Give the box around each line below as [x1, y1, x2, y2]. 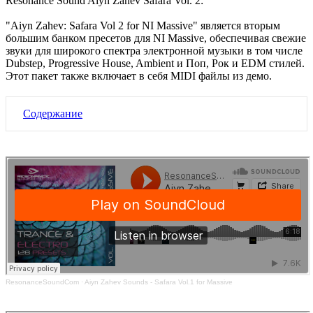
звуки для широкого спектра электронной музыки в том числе [6, 45, 303, 57]
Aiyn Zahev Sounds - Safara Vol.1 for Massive [85, 278, 233, 286]
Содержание [23, 108, 82, 120]
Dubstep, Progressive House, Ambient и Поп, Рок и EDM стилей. [6, 57, 305, 70]
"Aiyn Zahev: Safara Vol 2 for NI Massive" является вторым [6, 20, 280, 32]
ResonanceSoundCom [6, 278, 79, 286]
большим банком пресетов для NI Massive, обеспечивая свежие [6, 32, 306, 45]
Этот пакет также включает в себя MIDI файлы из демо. [6, 70, 272, 82]
